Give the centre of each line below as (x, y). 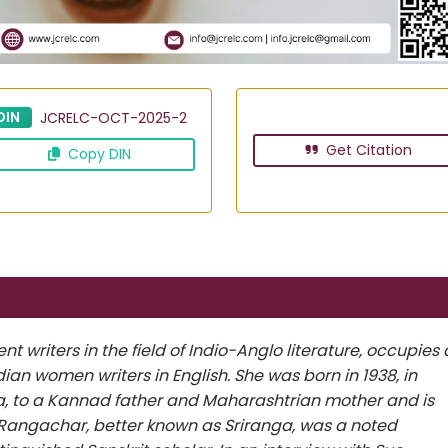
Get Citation (366, 149)
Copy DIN (97, 153)
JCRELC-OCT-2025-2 (113, 117)
